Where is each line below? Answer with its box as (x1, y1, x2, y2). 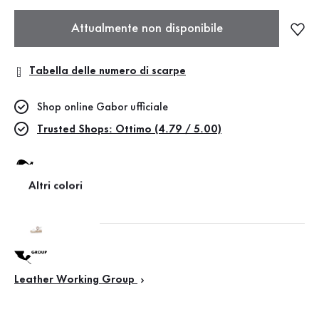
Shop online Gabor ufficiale (37, 103, 168, 113)
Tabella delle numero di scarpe (29, 66, 186, 76)
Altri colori (28, 181, 83, 192)
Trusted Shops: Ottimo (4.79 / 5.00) (37, 125, 221, 135)
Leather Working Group (14, 275, 137, 285)
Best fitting (14, 199, 73, 209)
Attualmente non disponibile (70, 23, 223, 34)
